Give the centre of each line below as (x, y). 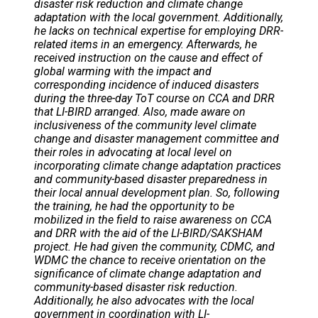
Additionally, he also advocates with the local (144, 300)
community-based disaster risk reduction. (136, 287)
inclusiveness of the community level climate (145, 125)
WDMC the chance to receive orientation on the (150, 260)
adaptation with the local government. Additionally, (159, 17)
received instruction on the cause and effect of (148, 57)
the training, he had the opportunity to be (134, 206)
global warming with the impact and (123, 71)
